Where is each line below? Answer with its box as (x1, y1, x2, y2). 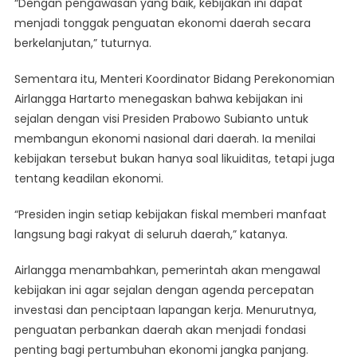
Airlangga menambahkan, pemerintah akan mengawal (14, 262, 320, 279)
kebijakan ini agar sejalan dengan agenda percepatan (14, 282, 314, 299)
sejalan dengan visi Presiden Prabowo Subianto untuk (14, 111, 308, 127)
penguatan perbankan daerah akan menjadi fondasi (14, 322, 306, 339)
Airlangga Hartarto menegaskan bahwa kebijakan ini (14, 91, 303, 108)
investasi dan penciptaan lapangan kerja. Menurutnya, (14, 302, 316, 319)
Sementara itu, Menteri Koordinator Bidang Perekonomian (14, 71, 335, 88)
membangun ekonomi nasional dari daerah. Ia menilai (14, 131, 316, 147)
